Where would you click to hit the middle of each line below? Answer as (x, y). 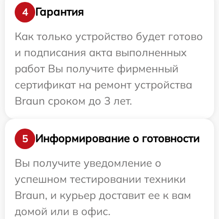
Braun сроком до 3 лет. (73, 100)
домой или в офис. (63, 211)
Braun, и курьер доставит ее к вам (103, 195)
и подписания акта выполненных (101, 52)
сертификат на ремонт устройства (103, 84)
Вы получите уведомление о (88, 163)
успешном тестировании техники (100, 179)
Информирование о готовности (117, 139)
